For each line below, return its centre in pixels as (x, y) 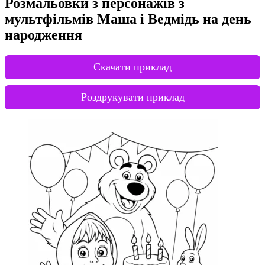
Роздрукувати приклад (132, 97)
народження (43, 35)
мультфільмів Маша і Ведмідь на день (128, 19)
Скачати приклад (132, 67)
